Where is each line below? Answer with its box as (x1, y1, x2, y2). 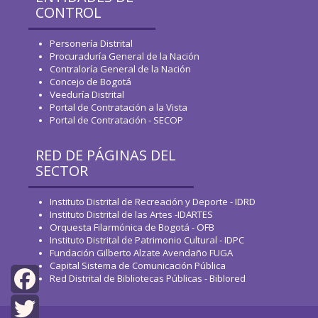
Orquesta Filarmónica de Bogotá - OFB (50, 221, 214, 234)
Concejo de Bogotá (50, 75, 131, 88)
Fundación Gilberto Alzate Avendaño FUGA (50, 246, 233, 259)
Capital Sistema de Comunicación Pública (50, 259, 226, 272)
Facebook (11, 300, 56, 314)
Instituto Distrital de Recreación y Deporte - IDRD (50, 195, 256, 208)
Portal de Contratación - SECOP (50, 114, 183, 126)
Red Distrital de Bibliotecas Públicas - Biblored (50, 272, 246, 285)
